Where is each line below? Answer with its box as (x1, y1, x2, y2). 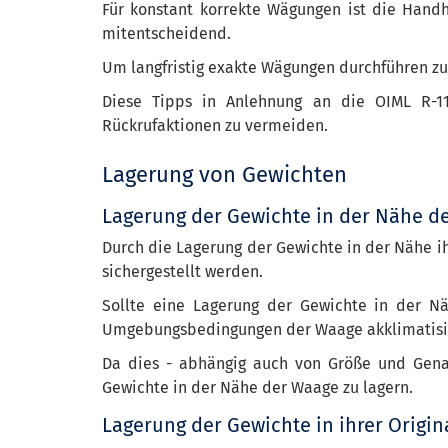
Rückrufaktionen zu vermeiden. (102, 116, 328, 135)
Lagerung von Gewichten (102, 161, 347, 188)
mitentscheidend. (102, 24, 231, 43)
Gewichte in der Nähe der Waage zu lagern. (102, 378, 413, 397)
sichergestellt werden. (102, 262, 263, 281)
